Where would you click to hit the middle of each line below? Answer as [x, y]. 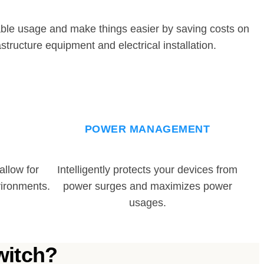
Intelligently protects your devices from [147, 170]
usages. [147, 203]
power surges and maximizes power [147, 187]
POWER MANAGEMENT [147, 129]
